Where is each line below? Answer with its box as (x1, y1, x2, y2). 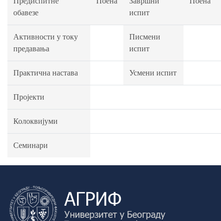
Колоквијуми (13, 117, 58, 125)
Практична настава (13, 69, 78, 77)
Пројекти (13, 93, 44, 101)
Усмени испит (129, 69, 177, 77)
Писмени (129, 33, 160, 41)
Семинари (13, 141, 48, 149)
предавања (13, 44, 49, 53)
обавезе (13, 8, 38, 17)
